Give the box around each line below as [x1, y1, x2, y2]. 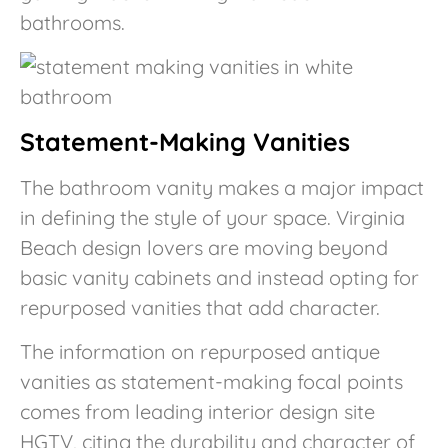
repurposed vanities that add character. [20, 294, 380, 320]
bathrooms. [20, 9, 125, 35]
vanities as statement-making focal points [20, 368, 403, 394]
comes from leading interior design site [20, 398, 375, 424]
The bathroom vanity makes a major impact [20, 174, 424, 200]
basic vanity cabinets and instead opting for [20, 264, 419, 290]
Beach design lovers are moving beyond [20, 234, 388, 260]
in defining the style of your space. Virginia [20, 204, 405, 230]
